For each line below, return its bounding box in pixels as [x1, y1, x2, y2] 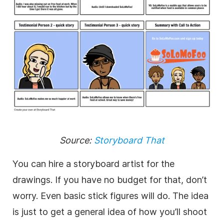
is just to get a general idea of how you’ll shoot [12, 206, 207, 217]
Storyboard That [94, 134, 164, 145]
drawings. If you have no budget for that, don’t [12, 174, 207, 185]
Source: [59, 134, 94, 145]
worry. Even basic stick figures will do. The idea [12, 190, 208, 201]
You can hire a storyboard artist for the [12, 158, 174, 169]
